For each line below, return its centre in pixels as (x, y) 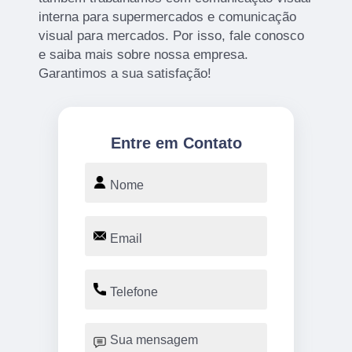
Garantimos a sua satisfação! (125, 74)
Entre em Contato (176, 143)
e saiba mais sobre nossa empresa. (144, 55)
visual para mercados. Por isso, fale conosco (172, 36)
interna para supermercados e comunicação (168, 17)
